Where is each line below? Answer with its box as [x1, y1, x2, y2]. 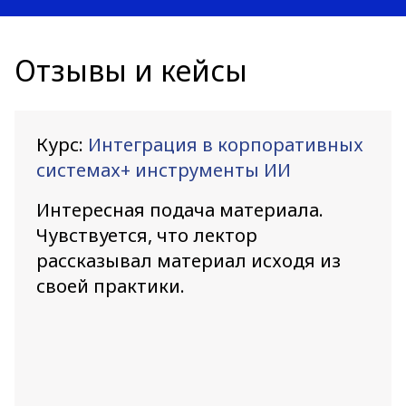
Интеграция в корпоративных [88, 132, 363, 157]
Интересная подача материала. [36, 198, 324, 222]
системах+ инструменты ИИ [36, 158, 291, 182]
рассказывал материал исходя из [36, 248, 341, 273]
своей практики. [36, 274, 185, 298]
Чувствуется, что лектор [36, 223, 257, 247]
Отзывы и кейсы [14, 51, 247, 90]
